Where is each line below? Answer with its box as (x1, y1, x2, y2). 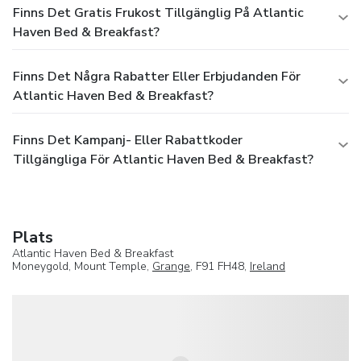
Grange (152, 258, 190, 274)
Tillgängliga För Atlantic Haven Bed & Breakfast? (13, 150, 313, 168)
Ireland (250, 258, 285, 274)
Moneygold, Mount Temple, (12, 258, 152, 274)
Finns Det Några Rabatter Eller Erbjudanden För (13, 67, 301, 85)
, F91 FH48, (190, 258, 250, 274)
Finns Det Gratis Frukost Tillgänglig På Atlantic (13, 3, 304, 22)
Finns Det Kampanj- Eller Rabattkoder (13, 131, 243, 149)
